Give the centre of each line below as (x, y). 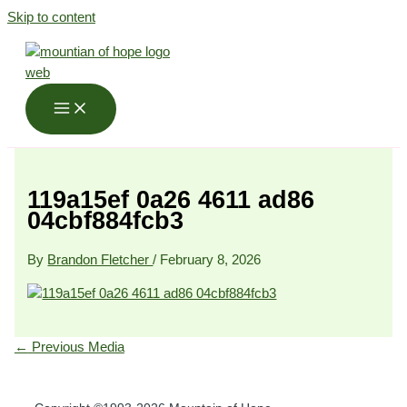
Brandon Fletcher (100, 260)
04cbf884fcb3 (106, 220)
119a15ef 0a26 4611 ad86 (171, 199)
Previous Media (76, 347)
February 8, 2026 (211, 260)
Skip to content (51, 17)
